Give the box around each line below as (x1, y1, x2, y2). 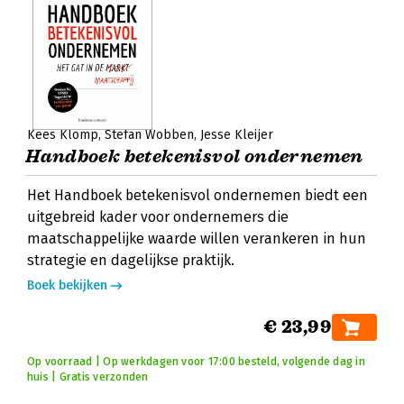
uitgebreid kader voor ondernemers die (27, 208, 289, 225)
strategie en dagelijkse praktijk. (27, 252, 234, 269)
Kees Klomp (27, 127, 98, 142)
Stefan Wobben (105, 127, 194, 142)
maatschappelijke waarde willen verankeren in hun (27, 230, 366, 247)
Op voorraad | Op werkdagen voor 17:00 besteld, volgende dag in (27, 355, 365, 368)
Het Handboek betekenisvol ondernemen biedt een (27, 187, 368, 204)
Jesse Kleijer (200, 127, 273, 142)
